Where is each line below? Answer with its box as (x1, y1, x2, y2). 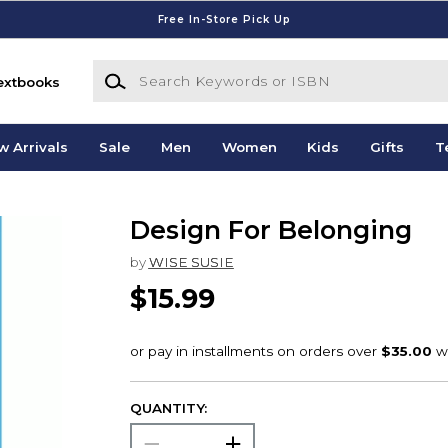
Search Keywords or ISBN (91, 61, 271, 78)
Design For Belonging (129, 215, 412, 246)
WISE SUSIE (148, 253, 234, 270)
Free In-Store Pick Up (157, 12, 291, 26)
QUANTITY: (129, 400, 207, 417)
